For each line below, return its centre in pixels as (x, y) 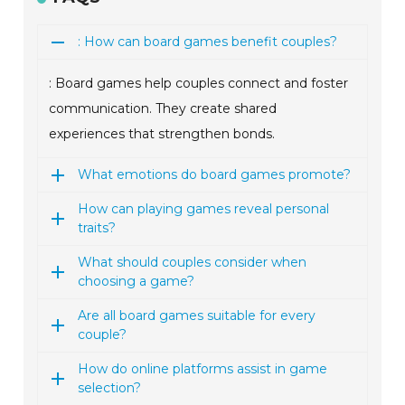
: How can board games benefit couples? (208, 42)
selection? (110, 388)
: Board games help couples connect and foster (199, 84)
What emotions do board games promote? (215, 175)
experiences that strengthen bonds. (162, 134)
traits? (97, 228)
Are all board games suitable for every (197, 316)
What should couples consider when (193, 263)
